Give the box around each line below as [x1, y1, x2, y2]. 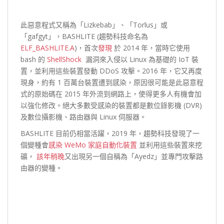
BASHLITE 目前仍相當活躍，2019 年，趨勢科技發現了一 [20, 128, 199, 138]
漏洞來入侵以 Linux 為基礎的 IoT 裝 [81, 54, 198, 64]
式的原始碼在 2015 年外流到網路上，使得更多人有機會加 [20, 88, 201, 98]
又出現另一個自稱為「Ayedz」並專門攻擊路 [64, 151, 203, 161]
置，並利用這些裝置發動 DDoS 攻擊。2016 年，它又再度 [20, 65, 202, 75]
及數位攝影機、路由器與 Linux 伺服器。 [20, 111, 146, 121]
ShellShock [47, 54, 81, 64]
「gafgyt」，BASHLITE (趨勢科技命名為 [20, 31, 148, 41]
